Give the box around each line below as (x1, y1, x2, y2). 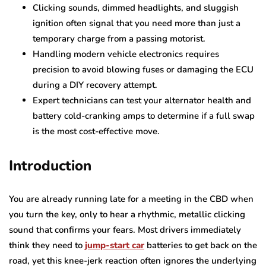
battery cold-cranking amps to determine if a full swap (33, 109, 255, 122)
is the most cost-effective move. (33, 125, 160, 137)
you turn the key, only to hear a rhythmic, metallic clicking (9, 208, 245, 220)
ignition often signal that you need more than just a (33, 17, 240, 29)
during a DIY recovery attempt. (33, 78, 157, 91)
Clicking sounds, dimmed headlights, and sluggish (33, 1, 239, 14)
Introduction (9, 156, 91, 175)
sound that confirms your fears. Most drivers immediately (9, 223, 241, 236)
